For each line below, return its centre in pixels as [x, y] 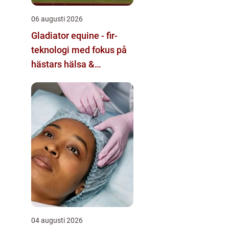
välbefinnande [60, 78]
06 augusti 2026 [57, 19]
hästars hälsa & [63, 64]
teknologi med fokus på [79, 50]
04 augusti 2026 [57, 220]
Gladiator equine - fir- [74, 35]
